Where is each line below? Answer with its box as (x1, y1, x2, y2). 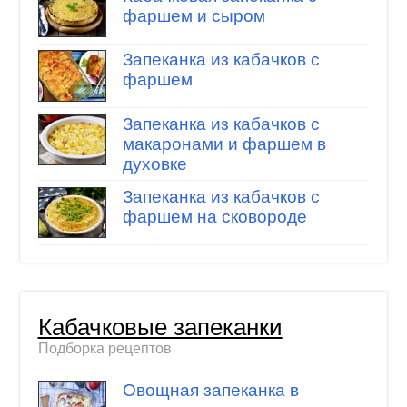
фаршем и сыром (122, 5, 265, 25)
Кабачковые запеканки (37, 314, 283, 341)
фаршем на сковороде (122, 206, 307, 226)
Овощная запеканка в (122, 380, 299, 400)
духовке (122, 154, 187, 174)
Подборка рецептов (37, 341, 172, 357)
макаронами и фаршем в (122, 134, 326, 154)
